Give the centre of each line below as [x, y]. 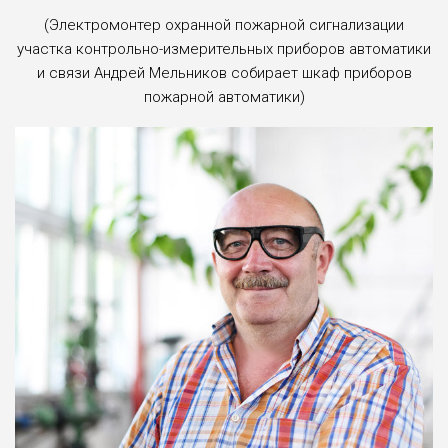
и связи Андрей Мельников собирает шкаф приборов [224, 73]
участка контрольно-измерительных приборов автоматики [224, 49]
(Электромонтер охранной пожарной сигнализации [224, 25]
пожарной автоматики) [224, 97]
